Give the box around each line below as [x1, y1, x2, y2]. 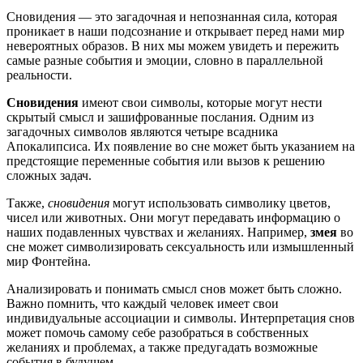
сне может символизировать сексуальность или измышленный [6, 240, 354, 254]
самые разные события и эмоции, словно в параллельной [6, 53, 323, 68]
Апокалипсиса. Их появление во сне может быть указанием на [6, 139, 355, 154]
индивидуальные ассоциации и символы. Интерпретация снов [6, 311, 355, 326]
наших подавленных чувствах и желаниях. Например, [6, 225, 310, 240]
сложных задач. [6, 169, 92, 183]
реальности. [6, 68, 72, 83]
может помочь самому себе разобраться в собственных [6, 326, 309, 340]
